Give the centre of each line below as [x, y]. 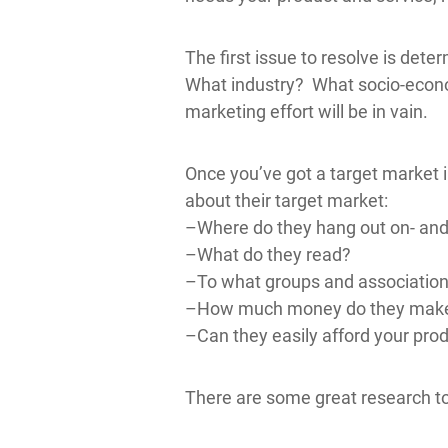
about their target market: [286, 200]
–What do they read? [267, 254]
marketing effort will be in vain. [306, 111]
